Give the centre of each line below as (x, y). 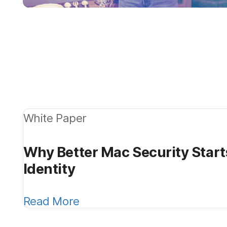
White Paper (55, 118)
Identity (49, 168)
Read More (51, 201)
